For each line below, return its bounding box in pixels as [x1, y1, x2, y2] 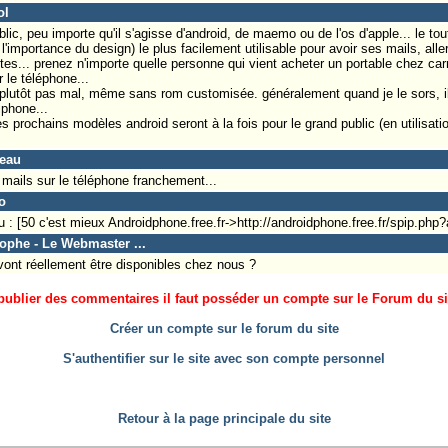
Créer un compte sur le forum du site [109, 320, 339, 336]
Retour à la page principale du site [117, 410, 331, 426]
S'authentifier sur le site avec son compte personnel [63, 350, 385, 366]
